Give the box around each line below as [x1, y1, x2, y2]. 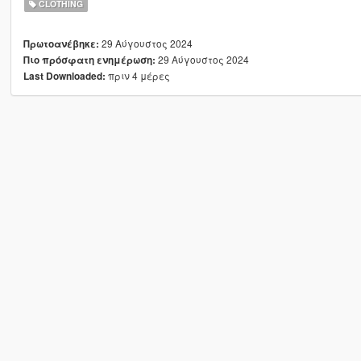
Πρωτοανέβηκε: [23, 37, 99, 52]
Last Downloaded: [23, 69, 106, 84]
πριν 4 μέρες [105, 68, 170, 83]
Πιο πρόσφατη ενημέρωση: [23, 53, 156, 68]
